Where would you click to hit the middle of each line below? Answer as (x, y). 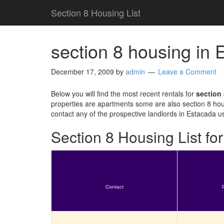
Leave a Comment (187, 71)
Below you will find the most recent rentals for (123, 93)
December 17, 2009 (82, 71)
